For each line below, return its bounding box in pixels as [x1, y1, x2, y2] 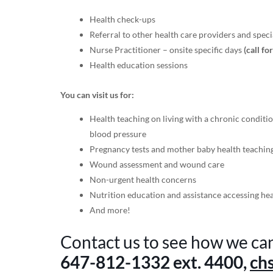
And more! [89, 205, 130, 216]
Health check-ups [89, 14, 155, 25]
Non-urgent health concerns [89, 174, 196, 185]
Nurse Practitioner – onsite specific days [89, 44, 244, 55]
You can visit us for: [60, 90, 134, 101]
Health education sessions [89, 60, 188, 71]
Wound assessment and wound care [89, 159, 224, 170]
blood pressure [89, 129, 146, 140]
